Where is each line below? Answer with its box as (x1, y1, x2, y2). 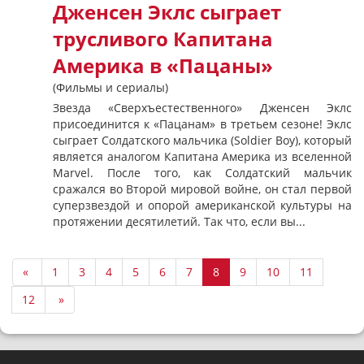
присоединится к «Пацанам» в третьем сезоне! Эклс (53, 116, 352, 132)
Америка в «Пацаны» (53, 53, 273, 79)
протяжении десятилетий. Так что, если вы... (53, 214, 305, 229)
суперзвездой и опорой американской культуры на (53, 197, 352, 213)
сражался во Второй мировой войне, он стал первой (53, 181, 352, 197)
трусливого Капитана (53, 26, 273, 52)
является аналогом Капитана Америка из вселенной (53, 149, 352, 164)
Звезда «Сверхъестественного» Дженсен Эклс (53, 100, 352, 115)
